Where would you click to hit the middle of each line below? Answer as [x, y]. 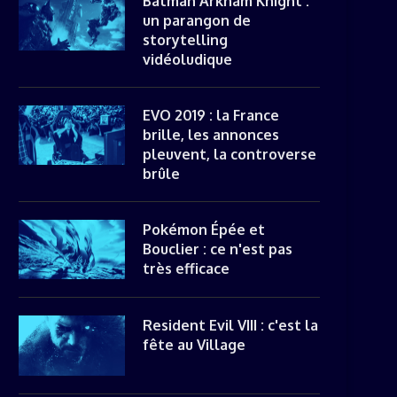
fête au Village [194, 345]
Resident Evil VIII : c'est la [230, 325]
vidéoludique [187, 59]
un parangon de [197, 20]
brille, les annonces [211, 134]
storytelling [185, 39]
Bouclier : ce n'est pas [218, 249]
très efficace [186, 268]
